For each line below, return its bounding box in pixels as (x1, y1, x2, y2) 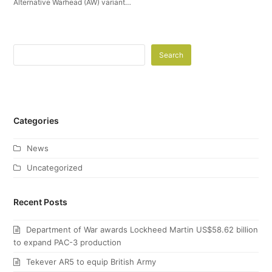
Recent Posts (13, 196, 68, 207)
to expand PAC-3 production (13, 237, 122, 247)
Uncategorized (27, 162, 83, 172)
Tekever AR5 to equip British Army (26, 256, 157, 267)
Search (159, 50, 184, 59)
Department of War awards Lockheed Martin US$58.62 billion (26, 224, 259, 234)
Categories (13, 115, 59, 126)
